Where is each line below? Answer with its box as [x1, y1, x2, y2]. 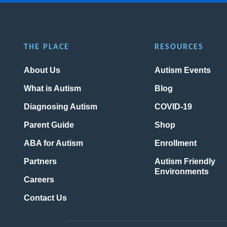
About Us [24, 66, 61, 75]
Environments [154, 167, 209, 176]
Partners [24, 157, 57, 166]
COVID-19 [154, 102, 192, 111]
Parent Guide [24, 121, 74, 130]
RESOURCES [154, 43, 204, 52]
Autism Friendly [154, 157, 215, 166]
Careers [24, 175, 55, 184]
